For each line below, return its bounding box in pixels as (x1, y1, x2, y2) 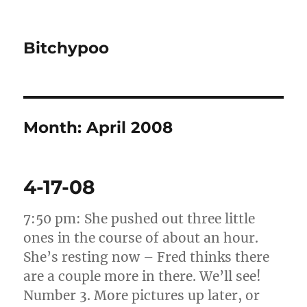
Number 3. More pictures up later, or (23, 287, 260, 304)
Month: (23, 118, 87, 137)
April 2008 (86, 118, 173, 137)
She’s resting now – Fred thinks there (23, 249, 270, 265)
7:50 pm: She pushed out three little (23, 210, 256, 227)
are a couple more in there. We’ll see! (23, 268, 262, 284)
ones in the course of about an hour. (23, 230, 259, 246)
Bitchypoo (23, 38, 110, 58)
